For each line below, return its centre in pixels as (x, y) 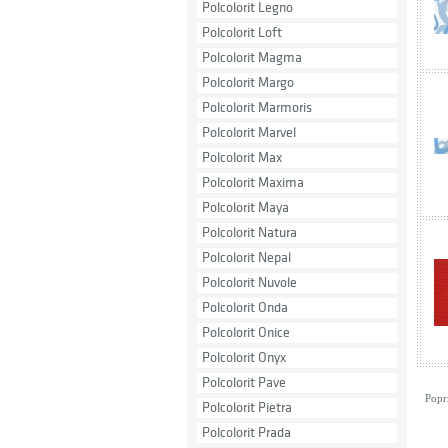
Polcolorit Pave (244, 382)
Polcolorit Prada (246, 432)
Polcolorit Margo (248, 82)
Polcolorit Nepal (246, 257)
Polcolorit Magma (252, 57)
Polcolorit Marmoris (257, 107)
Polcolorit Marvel (249, 132)
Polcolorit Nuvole (249, 282)
